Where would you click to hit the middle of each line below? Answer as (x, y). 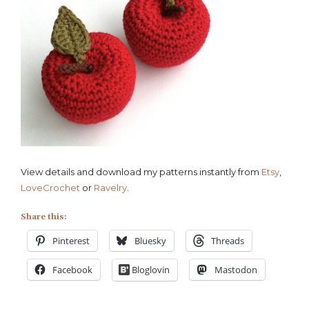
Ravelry (110, 188)
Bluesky (150, 240)
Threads (228, 240)
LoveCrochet (50, 188)
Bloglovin (151, 269)
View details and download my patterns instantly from (141, 172)
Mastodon (236, 269)
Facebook (72, 269)
